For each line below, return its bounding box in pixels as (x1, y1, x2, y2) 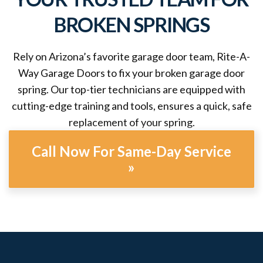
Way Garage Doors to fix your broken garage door (18, 66, 245, 80)
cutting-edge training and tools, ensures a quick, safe (11, 99, 252, 113)
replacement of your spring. (68, 116, 195, 129)
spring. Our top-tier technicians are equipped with (18, 83, 245, 96)
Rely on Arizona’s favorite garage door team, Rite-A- (13, 50, 250, 63)
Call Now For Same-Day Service (32, 143, 231, 160)
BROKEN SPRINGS (54, 12, 209, 37)
